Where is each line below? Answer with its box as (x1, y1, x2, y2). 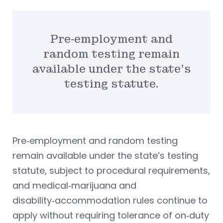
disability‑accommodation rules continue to (12, 194, 208, 207)
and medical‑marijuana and (12, 179, 136, 192)
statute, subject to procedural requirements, (12, 164, 210, 177)
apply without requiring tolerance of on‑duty (12, 209, 209, 222)
